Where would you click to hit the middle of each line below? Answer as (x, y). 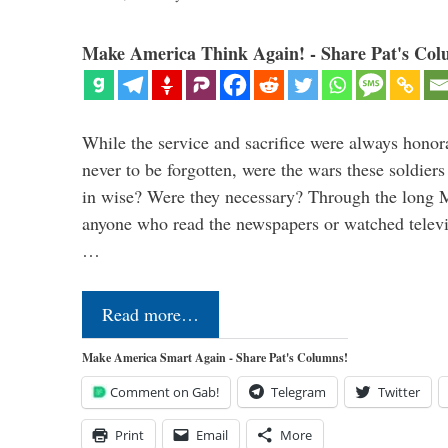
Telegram (298, 392)
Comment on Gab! (164, 392)
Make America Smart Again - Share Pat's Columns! (215, 358)
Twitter (399, 392)
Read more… (150, 314)
